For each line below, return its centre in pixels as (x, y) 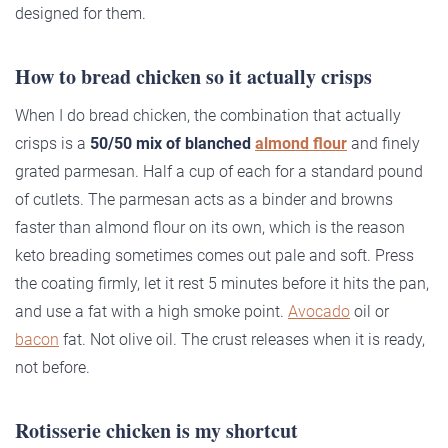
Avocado (319, 312)
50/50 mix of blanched (172, 144)
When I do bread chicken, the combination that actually (208, 116)
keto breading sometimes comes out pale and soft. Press (214, 256)
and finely (383, 144)
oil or (369, 312)
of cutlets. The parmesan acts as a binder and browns (204, 200)
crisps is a (52, 144)
